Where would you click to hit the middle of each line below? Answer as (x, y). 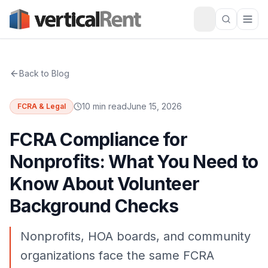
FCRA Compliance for (98, 139)
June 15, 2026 (154, 106)
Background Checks (94, 206)
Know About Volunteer (104, 184)
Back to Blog (44, 73)
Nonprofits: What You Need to (134, 162)
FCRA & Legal (42, 106)
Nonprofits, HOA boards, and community (135, 236)
